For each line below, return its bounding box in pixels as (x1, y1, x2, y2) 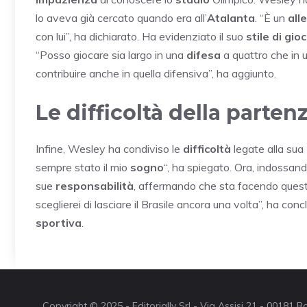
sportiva (36, 215, 82, 230)
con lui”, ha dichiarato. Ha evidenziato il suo (36, 29, 246, 43)
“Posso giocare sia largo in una (36, 47, 186, 62)
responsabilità (56, 178, 134, 193)
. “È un (255, 10, 288, 25)
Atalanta (207, 10, 255, 25)
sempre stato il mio (36, 160, 130, 174)
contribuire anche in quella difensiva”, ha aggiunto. (36, 66, 276, 80)
